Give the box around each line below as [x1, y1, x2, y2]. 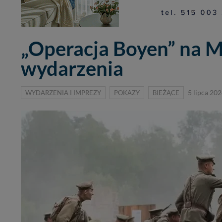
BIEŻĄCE [153, 89, 179, 97]
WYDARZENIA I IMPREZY [25, 89, 101, 97]
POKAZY [114, 89, 140, 97]
